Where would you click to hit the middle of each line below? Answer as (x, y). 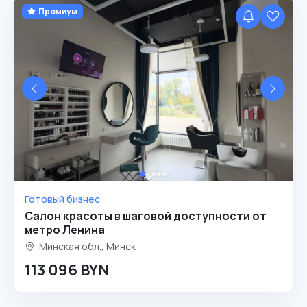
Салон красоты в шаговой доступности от (146, 216)
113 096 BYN (67, 270)
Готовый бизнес (62, 199)
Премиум (58, 11)
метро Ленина (65, 230)
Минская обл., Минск (86, 246)
